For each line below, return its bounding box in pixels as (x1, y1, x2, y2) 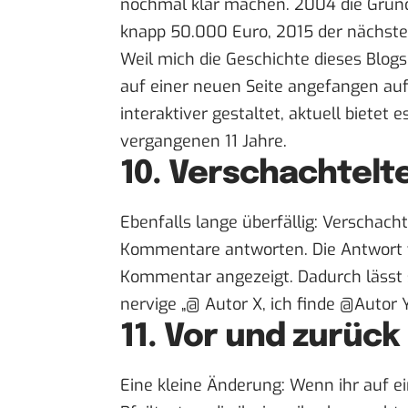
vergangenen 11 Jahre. (120, 129, 287, 152)
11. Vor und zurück (120, 320, 401, 353)
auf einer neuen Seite (120, 75, 283, 97)
